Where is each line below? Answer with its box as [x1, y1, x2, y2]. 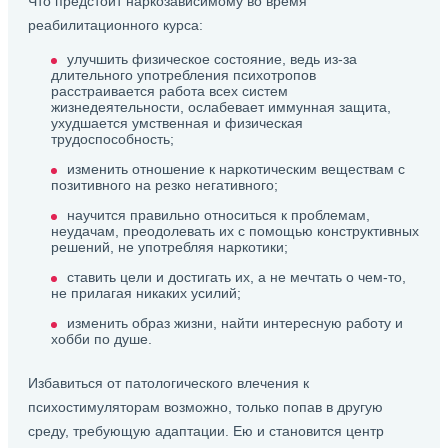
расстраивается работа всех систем [51, 83, 288, 99]
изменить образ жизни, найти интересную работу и [67, 315, 403, 331]
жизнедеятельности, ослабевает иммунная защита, [51, 99, 391, 115]
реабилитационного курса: [28, 17, 203, 33]
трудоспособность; [51, 131, 174, 147]
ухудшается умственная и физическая [51, 115, 303, 131]
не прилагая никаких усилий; [51, 285, 241, 301]
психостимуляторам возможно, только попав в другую [28, 399, 383, 415]
